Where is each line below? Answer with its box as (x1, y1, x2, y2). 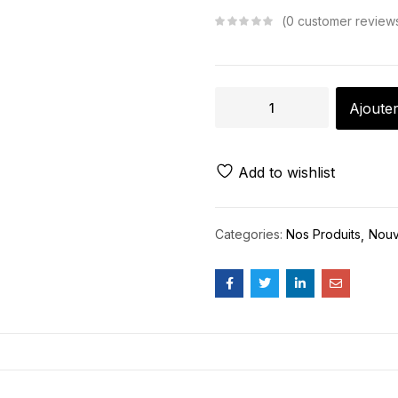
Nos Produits (286, 227, 361, 242)
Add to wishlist (238, 163, 335, 181)
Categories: (215, 227, 286, 242)
